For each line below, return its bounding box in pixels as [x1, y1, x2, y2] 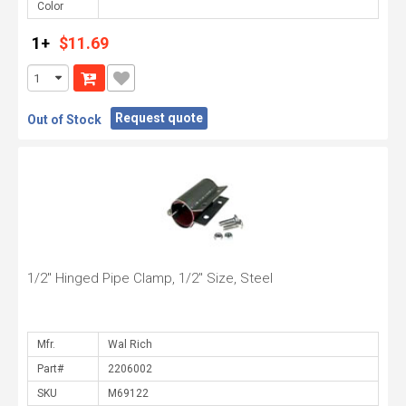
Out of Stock [27, 112, 101, 127]
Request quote [115, 111, 203, 125]
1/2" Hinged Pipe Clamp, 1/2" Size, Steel [27, 270, 273, 286]
